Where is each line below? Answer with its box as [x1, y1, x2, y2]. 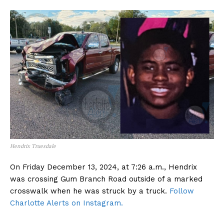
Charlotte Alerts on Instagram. [10, 198, 123, 207]
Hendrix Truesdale [10, 142, 56, 149]
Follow [169, 186, 194, 195]
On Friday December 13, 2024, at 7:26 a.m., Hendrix [10, 162, 197, 171]
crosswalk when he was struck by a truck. [10, 186, 169, 195]
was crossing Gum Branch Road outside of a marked [10, 174, 202, 183]
